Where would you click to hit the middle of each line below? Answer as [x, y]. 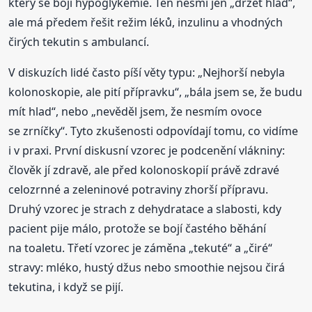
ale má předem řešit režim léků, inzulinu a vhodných [146, 22]
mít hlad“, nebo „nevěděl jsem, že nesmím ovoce [135, 111]
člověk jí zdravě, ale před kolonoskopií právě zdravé [144, 170]
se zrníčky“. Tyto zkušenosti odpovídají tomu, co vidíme [154, 131]
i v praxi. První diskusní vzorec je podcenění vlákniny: [147, 150]
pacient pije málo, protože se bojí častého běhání [138, 228]
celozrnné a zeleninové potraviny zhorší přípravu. [139, 189]
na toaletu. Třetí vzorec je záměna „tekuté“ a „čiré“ [141, 248]
